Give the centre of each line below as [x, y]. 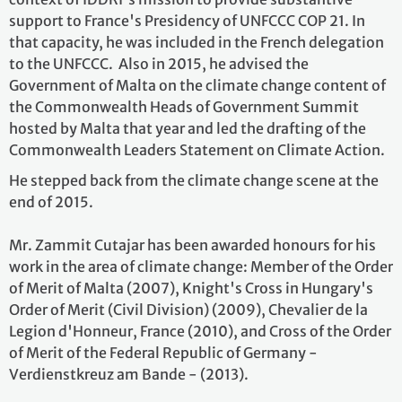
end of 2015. [51, 202]
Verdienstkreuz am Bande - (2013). [129, 374]
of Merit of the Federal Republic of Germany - [163, 353]
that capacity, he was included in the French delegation [197, 42]
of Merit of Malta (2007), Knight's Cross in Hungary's [191, 288]
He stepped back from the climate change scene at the [194, 180]
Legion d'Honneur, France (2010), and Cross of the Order [200, 331]
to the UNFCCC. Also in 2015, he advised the [159, 64]
